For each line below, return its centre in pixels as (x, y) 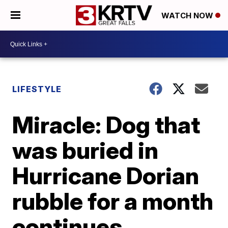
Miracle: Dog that (106, 125)
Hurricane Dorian (106, 176)
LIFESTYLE (37, 89)
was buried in (85, 150)
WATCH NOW (188, 16)
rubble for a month (113, 201)
